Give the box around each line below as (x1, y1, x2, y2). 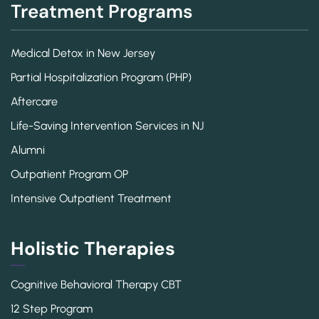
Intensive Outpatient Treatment (11, 191, 172, 205)
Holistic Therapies (11, 236, 175, 261)
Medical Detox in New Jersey (11, 46, 155, 60)
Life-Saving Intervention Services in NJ (11, 118, 204, 132)
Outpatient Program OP (11, 167, 128, 181)
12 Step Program (11, 301, 93, 315)
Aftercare (11, 94, 58, 108)
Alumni (11, 142, 45, 157)
